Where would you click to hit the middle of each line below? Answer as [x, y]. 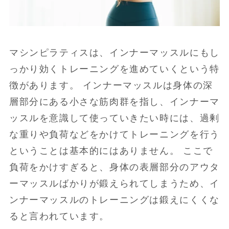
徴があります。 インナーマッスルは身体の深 [111, 85]
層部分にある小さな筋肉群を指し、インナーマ [114, 101]
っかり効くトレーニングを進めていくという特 [114, 69]
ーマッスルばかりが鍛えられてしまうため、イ [114, 183]
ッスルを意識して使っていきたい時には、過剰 [114, 118]
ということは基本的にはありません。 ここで [111, 151]
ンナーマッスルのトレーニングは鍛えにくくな [114, 200]
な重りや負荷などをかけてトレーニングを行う [114, 134]
